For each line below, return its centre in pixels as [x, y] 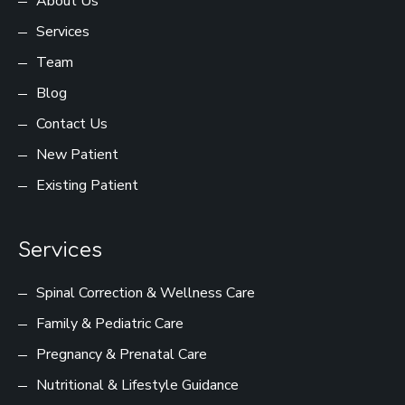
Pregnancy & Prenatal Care [122, 355]
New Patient [77, 155]
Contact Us [72, 124]
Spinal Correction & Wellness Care [146, 293]
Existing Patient [87, 186]
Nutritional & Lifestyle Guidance [137, 386]
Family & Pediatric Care [110, 324]
